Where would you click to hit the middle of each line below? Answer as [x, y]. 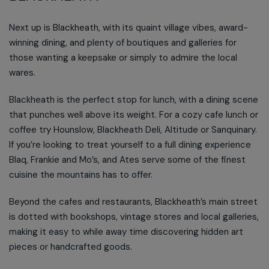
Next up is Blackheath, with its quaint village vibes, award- [128, 27]
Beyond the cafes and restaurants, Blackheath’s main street [133, 201]
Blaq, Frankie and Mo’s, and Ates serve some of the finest [127, 159]
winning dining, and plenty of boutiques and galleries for [123, 42]
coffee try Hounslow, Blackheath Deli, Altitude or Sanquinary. [133, 129]
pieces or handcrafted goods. [71, 246]
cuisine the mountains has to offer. [81, 174]
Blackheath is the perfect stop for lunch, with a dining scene [134, 99]
